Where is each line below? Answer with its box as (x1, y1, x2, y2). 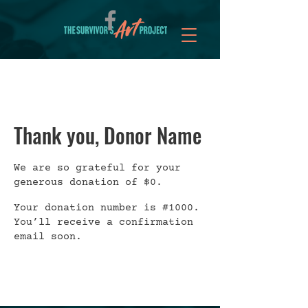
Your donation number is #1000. (14, 202, 199, 214)
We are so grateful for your (14, 162, 181, 174)
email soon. (14, 231, 82, 243)
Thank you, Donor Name (14, 120, 201, 151)
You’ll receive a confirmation (14, 217, 193, 228)
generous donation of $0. (14, 177, 162, 188)
